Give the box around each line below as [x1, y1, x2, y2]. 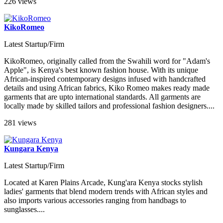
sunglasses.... [4, 205, 45, 214]
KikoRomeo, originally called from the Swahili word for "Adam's [4, 56, 210, 65]
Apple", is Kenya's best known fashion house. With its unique [4, 65, 198, 74]
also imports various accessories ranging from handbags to [4, 196, 186, 205]
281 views [4, 118, 36, 127]
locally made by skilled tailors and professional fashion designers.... [4, 101, 215, 110]
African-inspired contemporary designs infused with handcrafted [4, 74, 206, 83]
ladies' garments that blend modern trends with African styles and [4, 187, 208, 196]
